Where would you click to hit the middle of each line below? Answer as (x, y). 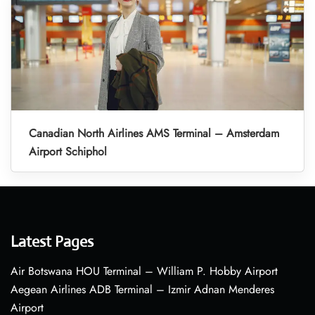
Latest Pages (52, 242)
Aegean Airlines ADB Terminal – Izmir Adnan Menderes (142, 290)
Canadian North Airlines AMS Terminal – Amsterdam (154, 134)
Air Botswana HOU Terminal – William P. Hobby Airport (144, 271)
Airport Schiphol (68, 152)
